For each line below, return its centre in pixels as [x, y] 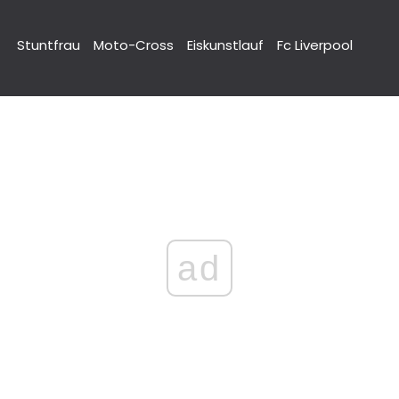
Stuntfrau [49, 45]
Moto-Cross [134, 45]
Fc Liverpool [315, 45]
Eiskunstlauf [225, 45]
